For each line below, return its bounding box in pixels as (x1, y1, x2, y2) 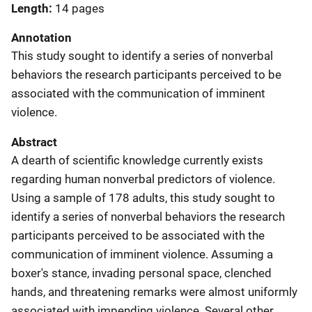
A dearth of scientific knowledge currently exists (11, 153, 263, 167)
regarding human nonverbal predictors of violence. (11, 171, 275, 186)
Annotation (11, 30, 72, 45)
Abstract (11, 134, 57, 149)
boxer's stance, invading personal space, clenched (11, 265, 272, 280)
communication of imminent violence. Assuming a (11, 247, 273, 261)
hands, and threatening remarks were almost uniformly (11, 284, 297, 299)
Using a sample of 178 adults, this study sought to (11, 190, 275, 205)
